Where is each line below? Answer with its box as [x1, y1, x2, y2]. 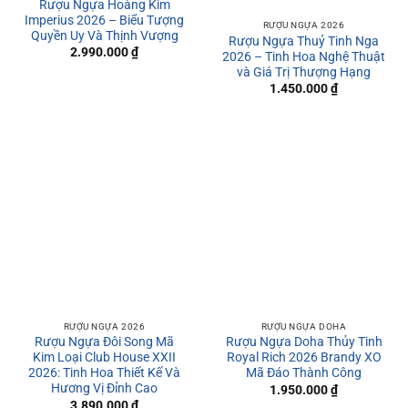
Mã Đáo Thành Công [246, 365, 362, 381]
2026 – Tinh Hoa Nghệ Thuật [222, 48, 385, 64]
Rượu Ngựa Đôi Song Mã [35, 334, 174, 350]
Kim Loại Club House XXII [33, 350, 176, 365]
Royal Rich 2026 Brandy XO [226, 350, 382, 365]
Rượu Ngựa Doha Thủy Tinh [225, 334, 382, 350]
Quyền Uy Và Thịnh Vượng [30, 27, 178, 43]
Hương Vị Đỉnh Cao [51, 381, 158, 396]
